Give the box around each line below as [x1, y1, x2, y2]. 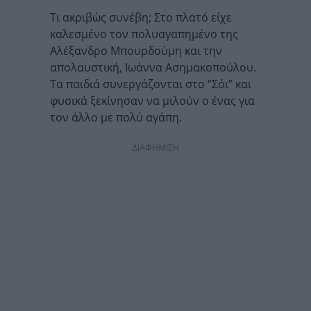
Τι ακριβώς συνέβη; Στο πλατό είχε [50, 9, 232, 25]
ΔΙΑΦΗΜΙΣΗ [132, 141, 179, 153]
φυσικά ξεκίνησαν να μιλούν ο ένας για [50, 92, 255, 108]
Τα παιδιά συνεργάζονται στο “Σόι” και [50, 76, 251, 92]
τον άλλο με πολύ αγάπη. [50, 109, 182, 125]
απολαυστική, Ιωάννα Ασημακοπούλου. [50, 59, 256, 75]
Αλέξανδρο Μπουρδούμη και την [50, 42, 222, 58]
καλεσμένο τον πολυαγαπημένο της [50, 26, 238, 42]
